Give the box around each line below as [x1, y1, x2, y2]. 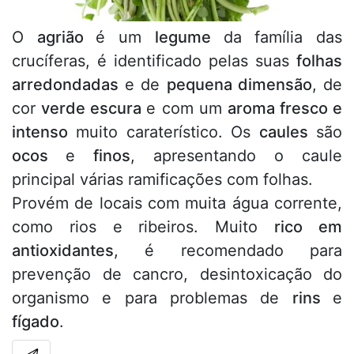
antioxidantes [12, 241, 114, 261]
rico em [274, 217, 343, 237]
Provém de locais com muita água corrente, [12, 194, 342, 213]
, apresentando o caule [130, 146, 342, 166]
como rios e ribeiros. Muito [12, 217, 275, 237]
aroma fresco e [227, 99, 342, 119]
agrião [36, 28, 96, 47]
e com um [146, 99, 228, 119]
